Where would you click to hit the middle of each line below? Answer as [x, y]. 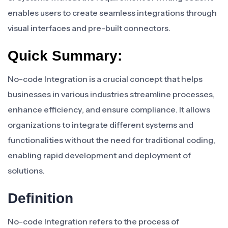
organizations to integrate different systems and [101, 125]
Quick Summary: [65, 56]
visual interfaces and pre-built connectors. [89, 28]
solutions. [26, 170]
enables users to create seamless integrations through [112, 13]
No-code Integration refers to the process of [93, 221]
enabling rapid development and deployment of [99, 155]
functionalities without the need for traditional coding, [111, 140]
